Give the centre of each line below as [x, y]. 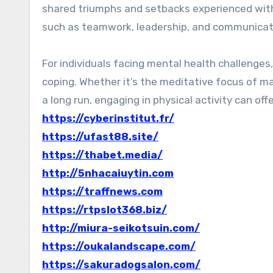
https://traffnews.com [102, 191]
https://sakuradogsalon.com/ [121, 264]
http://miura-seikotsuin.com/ [121, 228]
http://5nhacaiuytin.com [108, 173]
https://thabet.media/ [102, 155]
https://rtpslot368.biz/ [105, 210]
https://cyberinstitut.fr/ [108, 118]
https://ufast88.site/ [100, 136]
